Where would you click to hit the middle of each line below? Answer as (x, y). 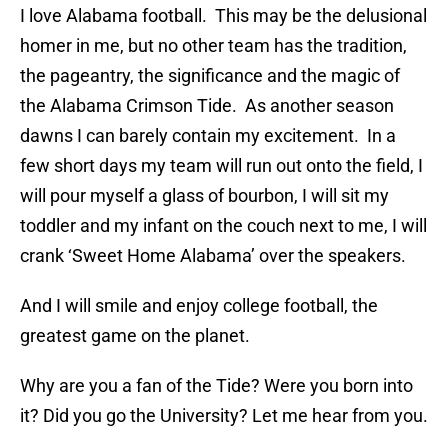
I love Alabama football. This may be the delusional (223, 16)
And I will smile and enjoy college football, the (199, 306)
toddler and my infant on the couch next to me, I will (223, 226)
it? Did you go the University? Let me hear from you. (224, 416)
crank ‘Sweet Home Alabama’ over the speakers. (213, 256)
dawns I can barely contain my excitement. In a (208, 136)
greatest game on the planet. (135, 336)
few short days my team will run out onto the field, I (221, 166)
